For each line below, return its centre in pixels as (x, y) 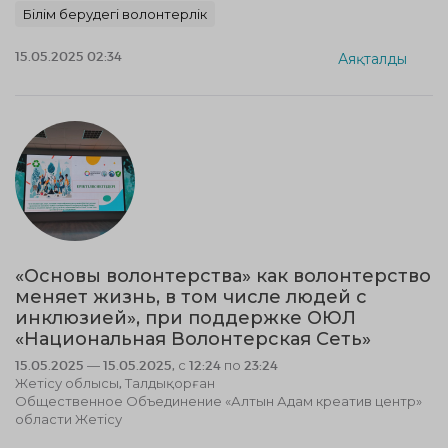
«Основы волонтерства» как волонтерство (223, 276)
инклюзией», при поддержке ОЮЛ (185, 318)
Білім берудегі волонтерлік (115, 14)
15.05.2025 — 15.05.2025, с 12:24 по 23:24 (146, 365)
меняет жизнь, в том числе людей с (191, 297)
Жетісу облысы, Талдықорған (115, 383)
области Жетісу (68, 419)
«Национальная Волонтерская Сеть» (193, 339)
